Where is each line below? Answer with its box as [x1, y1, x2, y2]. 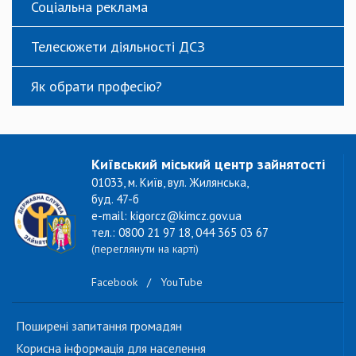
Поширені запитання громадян [16, 318, 182, 334]
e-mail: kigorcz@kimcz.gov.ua [91, 208, 242, 223]
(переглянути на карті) [91, 242, 199, 256]
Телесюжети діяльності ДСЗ [31, 37, 205, 56]
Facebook [91, 275, 137, 290]
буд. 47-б [91, 192, 139, 207]
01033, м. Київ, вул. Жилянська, [91, 175, 249, 190]
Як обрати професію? [31, 77, 162, 95]
